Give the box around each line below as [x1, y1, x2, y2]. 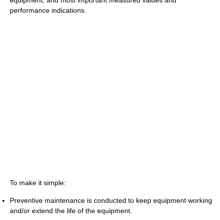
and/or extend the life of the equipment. [10, 207, 132, 215]
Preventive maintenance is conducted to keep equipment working [10, 196, 212, 204]
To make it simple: [10, 179, 66, 187]
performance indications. [10, 6, 86, 14]
